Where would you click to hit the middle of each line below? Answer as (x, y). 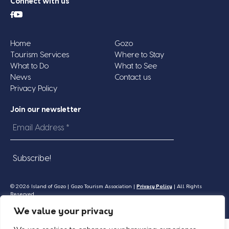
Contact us (133, 77)
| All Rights (187, 187)
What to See (136, 66)
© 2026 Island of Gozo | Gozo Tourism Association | (73, 187)
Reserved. (23, 194)
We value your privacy (64, 212)
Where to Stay (139, 55)
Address (24, 136)
